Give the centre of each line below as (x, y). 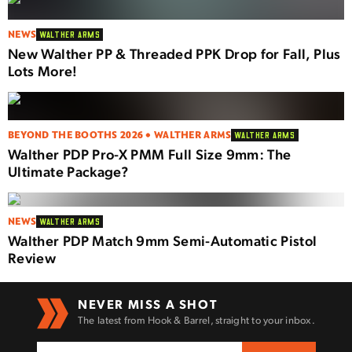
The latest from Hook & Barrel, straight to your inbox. (196, 320)
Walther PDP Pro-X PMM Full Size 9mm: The (150, 154)
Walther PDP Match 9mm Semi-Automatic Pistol (163, 240)
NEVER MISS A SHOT (147, 304)
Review (32, 257)
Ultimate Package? (68, 171)
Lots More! (43, 70)
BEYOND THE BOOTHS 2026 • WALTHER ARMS (120, 135)
